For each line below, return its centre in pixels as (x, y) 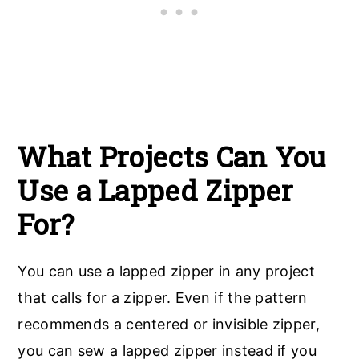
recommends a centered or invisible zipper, (169, 325)
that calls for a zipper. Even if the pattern (163, 298)
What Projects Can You (172, 157)
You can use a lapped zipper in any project (166, 272)
